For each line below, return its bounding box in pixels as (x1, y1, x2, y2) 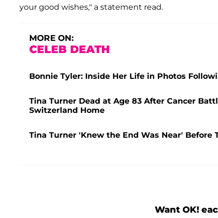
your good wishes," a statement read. (19, 2, 163, 12)
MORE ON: (29, 33, 73, 43)
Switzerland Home (29, 105, 105, 115)
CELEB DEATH (29, 42, 110, 56)
